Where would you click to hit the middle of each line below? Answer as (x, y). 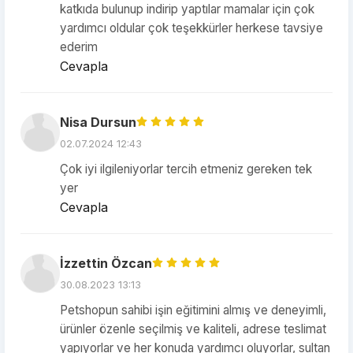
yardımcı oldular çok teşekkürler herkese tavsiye (191, 28)
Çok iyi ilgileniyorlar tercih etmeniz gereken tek (186, 169)
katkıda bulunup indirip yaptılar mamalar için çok (187, 9)
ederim (79, 47)
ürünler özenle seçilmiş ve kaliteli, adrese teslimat (193, 329)
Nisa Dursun (98, 122)
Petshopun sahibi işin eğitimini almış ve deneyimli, (193, 310)
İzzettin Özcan (106, 263)
